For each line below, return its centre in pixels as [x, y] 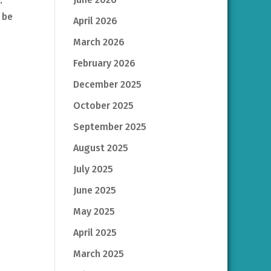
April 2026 [95, 21]
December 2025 [107, 84]
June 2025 [94, 190]
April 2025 [95, 232]
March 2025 [98, 253]
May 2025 [94, 211]
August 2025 [100, 148]
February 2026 [104, 63]
